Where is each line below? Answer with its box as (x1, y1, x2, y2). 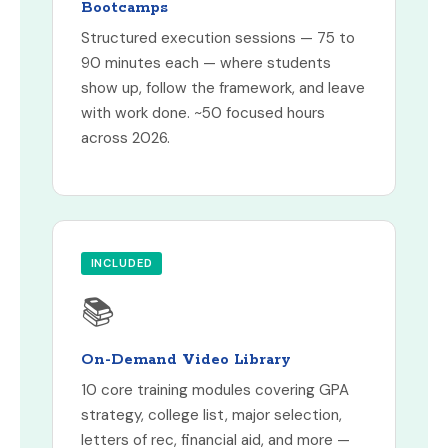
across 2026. (81, 128, 170, 149)
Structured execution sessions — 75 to (81, 28, 355, 49)
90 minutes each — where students (81, 53, 331, 74)
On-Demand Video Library (81, 350, 291, 370)
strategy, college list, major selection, (81, 405, 342, 426)
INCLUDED (90, 256, 153, 271)
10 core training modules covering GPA (81, 380, 349, 401)
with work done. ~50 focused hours (81, 103, 325, 124)
